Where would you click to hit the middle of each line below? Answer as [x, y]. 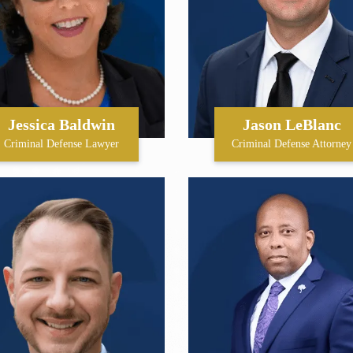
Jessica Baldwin [61, 124]
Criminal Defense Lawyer [61, 144]
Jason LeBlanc [292, 124]
